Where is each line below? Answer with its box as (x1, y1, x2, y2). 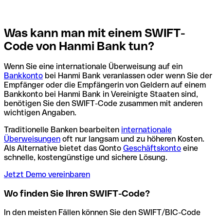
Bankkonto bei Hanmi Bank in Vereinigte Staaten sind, (4, 90, 198, 99)
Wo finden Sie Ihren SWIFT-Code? (4, 188, 150, 199)
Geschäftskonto (123, 144, 181, 153)
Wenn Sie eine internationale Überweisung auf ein (4, 62, 182, 72)
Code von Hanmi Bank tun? (4, 39, 154, 53)
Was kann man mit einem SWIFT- (4, 26, 185, 39)
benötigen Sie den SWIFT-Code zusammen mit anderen (4, 99, 202, 109)
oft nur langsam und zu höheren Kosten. (60, 134, 204, 144)
